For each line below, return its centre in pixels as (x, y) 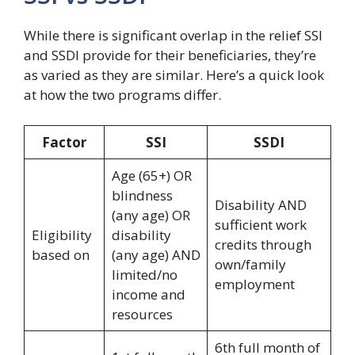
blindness (142, 195)
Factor (64, 142)
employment (254, 284)
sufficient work (260, 224)
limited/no (144, 274)
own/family (250, 264)
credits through (263, 244)
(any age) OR (151, 215)
